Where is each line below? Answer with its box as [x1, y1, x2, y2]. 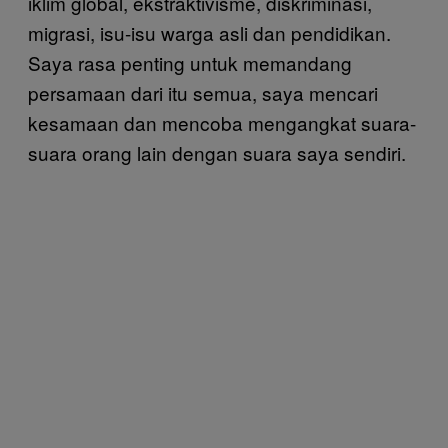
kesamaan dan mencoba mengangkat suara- [28, 109, 416, 136]
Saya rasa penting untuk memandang [28, 49, 352, 76]
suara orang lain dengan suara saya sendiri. [28, 139, 406, 166]
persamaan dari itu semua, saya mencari [28, 79, 378, 106]
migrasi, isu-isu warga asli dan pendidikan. [28, 19, 391, 46]
